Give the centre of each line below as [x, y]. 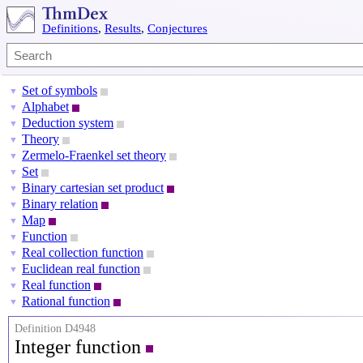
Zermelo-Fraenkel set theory [94, 155]
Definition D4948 [55, 329]
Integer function [80, 347]
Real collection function [83, 252]
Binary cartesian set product [93, 188]
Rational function [66, 301]
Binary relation [60, 204]
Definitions [70, 28]
